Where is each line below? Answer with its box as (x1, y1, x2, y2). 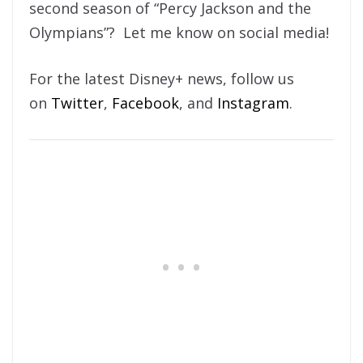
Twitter (51, 92, 104, 113)
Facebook (112, 92, 179, 113)
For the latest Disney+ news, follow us (29, 68, 294, 88)
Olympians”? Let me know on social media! (29, 22, 329, 42)
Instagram (217, 92, 289, 113)
